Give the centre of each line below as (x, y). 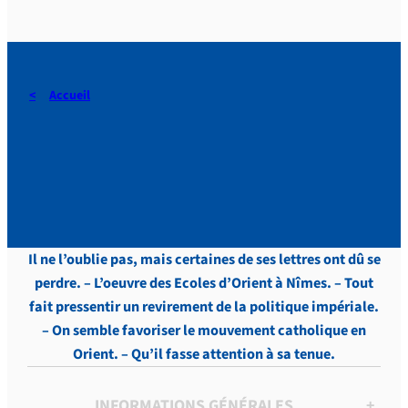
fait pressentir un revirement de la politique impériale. (204, 307)
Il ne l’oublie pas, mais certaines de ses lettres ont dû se (204, 260)
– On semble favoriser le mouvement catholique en (204, 331)
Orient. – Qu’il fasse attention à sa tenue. (204, 354)
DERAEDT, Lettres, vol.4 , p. (203, 133)
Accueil (70, 96)
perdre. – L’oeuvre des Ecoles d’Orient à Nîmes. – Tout (204, 283)
